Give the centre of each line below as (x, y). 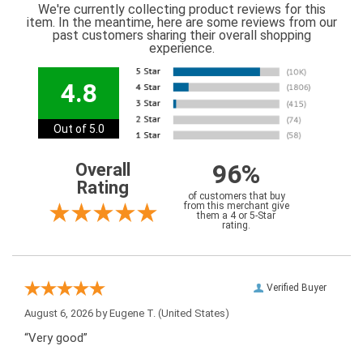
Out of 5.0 (79, 129)
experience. (181, 49)
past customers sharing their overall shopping (181, 36)
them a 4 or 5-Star (236, 216)
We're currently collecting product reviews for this (181, 10)
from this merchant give (236, 206)
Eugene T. (132, 314)
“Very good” (56, 338)
